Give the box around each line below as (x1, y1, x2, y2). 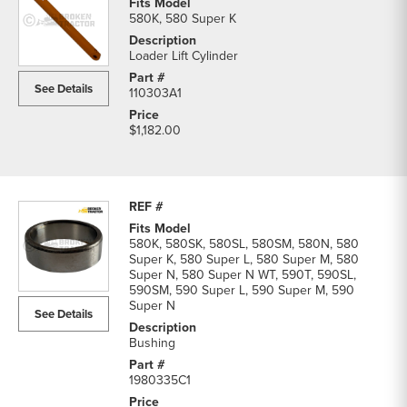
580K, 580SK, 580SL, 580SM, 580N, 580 (129, 234, 359, 253)
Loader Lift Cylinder (129, 46, 238, 65)
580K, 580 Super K (129, 9, 236, 28)
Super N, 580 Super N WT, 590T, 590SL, (129, 265, 356, 284)
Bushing (129, 333, 175, 352)
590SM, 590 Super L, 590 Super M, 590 (129, 281, 354, 300)
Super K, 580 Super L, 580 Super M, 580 (129, 250, 359, 269)
